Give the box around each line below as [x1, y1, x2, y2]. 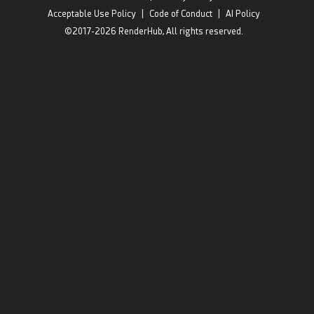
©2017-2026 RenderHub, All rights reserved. [64, 26, 244, 36]
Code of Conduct [149, 8, 213, 19]
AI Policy [226, 8, 261, 19]
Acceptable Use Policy [48, 8, 137, 19]
